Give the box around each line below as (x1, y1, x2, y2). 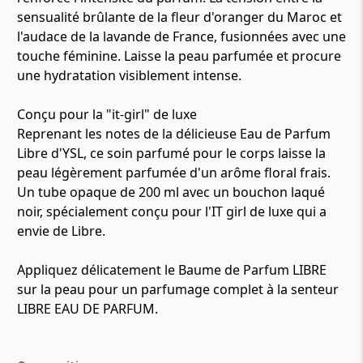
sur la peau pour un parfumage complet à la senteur (17, 280, 339, 298)
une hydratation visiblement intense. (17, 66, 241, 84)
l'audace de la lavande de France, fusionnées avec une (17, 28, 346, 45)
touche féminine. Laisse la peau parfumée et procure (17, 47, 341, 65)
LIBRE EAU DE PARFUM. (17, 300, 158, 318)
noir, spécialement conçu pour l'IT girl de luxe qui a (17, 203, 327, 220)
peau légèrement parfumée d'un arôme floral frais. (17, 164, 331, 181)
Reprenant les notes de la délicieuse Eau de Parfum (17, 125, 331, 143)
